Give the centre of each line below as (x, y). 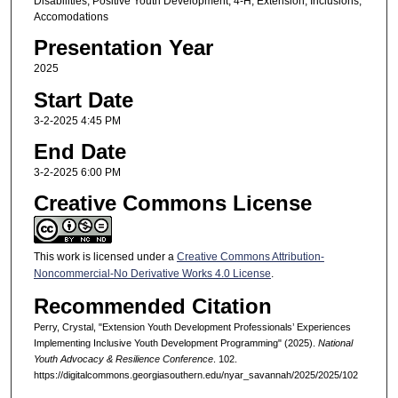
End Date (80, 152)
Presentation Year (123, 48)
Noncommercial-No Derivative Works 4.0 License (152, 274)
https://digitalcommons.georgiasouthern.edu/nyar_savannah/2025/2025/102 (195, 374)
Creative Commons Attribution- (250, 257)
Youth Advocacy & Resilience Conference (123, 358)
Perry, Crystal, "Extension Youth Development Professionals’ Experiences (192, 326)
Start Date (83, 99)
